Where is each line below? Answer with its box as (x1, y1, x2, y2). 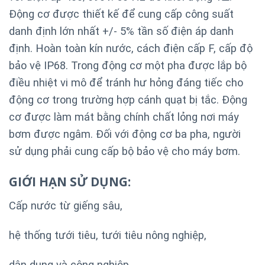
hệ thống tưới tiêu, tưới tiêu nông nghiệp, (9, 228, 206, 241)
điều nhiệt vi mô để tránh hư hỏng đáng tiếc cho (9, 76, 243, 89)
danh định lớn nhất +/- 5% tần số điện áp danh (9, 25, 234, 38)
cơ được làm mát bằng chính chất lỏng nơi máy (9, 111, 239, 124)
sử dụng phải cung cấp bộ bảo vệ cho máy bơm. (9, 145, 240, 158)
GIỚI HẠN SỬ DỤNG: (9, 173, 131, 190)
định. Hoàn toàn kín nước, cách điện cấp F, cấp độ (9, 42, 253, 55)
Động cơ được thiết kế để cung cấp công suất (9, 8, 234, 21)
